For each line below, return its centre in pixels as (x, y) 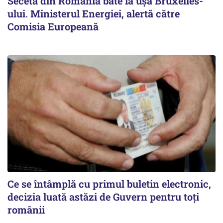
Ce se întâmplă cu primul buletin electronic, (109, 183)
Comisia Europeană (53, 26)
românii (26, 209)
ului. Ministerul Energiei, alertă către (94, 13)
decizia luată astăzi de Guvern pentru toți (103, 196)
